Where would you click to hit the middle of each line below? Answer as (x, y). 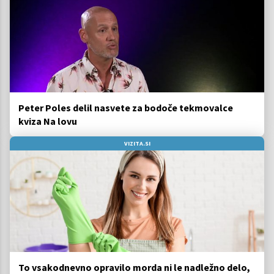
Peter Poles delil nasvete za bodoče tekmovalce (126, 107)
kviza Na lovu (48, 121)
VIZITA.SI (137, 143)
